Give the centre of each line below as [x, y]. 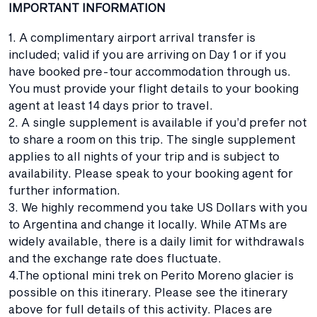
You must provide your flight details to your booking [154, 88]
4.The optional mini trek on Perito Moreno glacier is [151, 275]
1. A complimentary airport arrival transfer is [132, 37]
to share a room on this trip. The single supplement [152, 139]
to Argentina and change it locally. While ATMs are [148, 224]
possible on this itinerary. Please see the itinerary [148, 292]
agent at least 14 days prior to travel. [111, 105]
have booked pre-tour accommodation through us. [150, 71]
